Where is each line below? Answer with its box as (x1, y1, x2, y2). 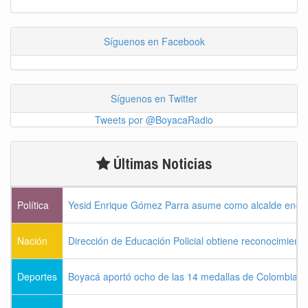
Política (17, 197, 49, 212)
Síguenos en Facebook (103, 34, 205, 48)
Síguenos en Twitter (111, 91, 197, 105)
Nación (17, 233, 47, 247)
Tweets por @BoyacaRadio (95, 112, 213, 126)
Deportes (17, 269, 57, 283)
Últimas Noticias (109, 153, 212, 174)
